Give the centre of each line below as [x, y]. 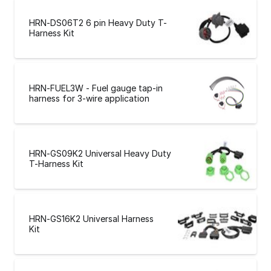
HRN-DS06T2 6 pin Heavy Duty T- [98, 23]
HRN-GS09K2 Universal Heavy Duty [100, 153]
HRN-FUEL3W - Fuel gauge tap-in [96, 88]
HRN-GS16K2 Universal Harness [91, 219]
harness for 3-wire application [89, 98]
